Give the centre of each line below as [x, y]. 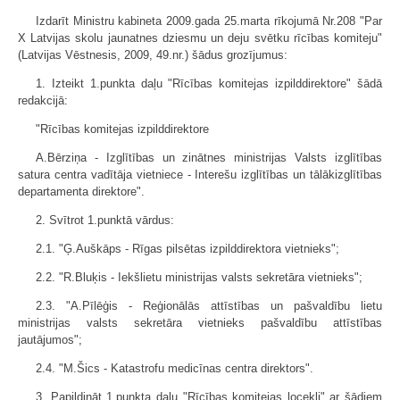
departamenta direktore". [81, 192]
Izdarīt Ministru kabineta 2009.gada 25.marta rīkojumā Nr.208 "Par [209, 21]
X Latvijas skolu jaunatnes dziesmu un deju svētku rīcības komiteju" [200, 38]
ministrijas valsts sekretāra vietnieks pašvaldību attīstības [200, 323]
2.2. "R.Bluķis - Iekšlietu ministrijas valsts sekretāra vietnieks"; [199, 277]
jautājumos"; [50, 340]
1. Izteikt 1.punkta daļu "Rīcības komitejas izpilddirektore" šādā [209, 83]
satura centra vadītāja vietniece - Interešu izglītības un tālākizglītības [200, 175]
